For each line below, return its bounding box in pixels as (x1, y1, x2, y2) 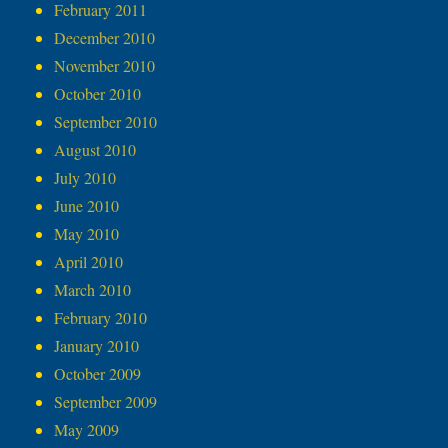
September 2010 (54, 111, 158, 133)
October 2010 (54, 83, 142, 105)
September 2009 (54, 391, 158, 413)
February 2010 (54, 307, 148, 329)
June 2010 (54, 195, 120, 217)
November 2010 (54, 55, 156, 77)
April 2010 (54, 251, 124, 273)
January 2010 (54, 335, 140, 357)
